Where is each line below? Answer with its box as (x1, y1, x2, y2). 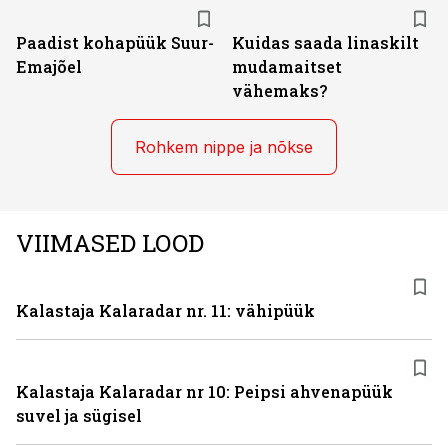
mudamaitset (232, 56, 342, 77)
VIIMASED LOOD (16, 227, 204, 259)
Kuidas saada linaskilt (232, 32, 419, 53)
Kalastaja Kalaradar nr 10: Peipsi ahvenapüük (16, 381, 393, 402)
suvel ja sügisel (16, 405, 142, 426)
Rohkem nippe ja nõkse (135, 137, 313, 157)
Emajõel (16, 56, 82, 77)
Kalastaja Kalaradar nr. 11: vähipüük (16, 300, 315, 321)
